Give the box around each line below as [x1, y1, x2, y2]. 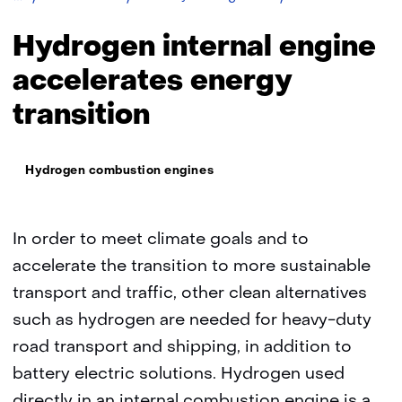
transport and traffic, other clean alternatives [13, 286, 367, 301]
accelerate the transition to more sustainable [13, 259, 371, 275]
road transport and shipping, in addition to [13, 340, 352, 355]
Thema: [12, 158, 57, 170]
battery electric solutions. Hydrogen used [13, 367, 345, 382]
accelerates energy [13, 68, 293, 96]
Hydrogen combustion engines [25, 165, 214, 177]
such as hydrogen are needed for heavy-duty [13, 313, 371, 328]
